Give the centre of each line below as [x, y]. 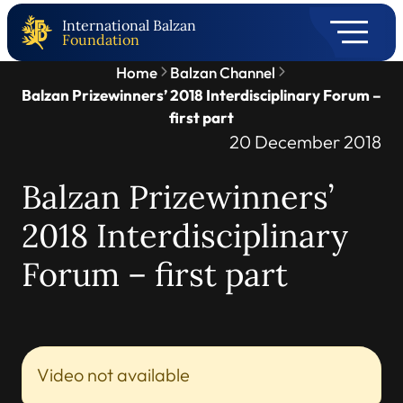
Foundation [101, 39]
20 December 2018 [305, 141]
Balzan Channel [222, 72]
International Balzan [129, 25]
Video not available [113, 374]
